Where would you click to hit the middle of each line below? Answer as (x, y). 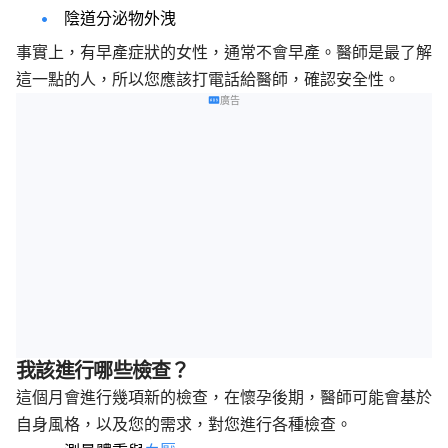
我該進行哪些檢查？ (103, 371)
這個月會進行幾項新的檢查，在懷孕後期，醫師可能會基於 (224, 397)
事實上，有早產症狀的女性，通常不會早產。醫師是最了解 (224, 51)
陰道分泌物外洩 (120, 18)
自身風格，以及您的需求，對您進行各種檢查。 (184, 424)
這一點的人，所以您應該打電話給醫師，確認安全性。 (208, 78)
